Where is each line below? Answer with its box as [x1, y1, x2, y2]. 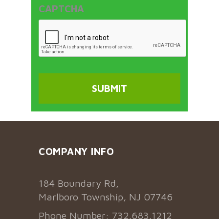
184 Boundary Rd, [39, 177, 119, 189]
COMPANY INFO [39, 145, 114, 157]
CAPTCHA [39, 2, 84, 14]
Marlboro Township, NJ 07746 [39, 191, 173, 202]
